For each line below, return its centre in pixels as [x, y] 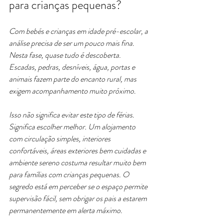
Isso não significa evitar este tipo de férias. [72, 115]
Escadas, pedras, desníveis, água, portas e [73, 67]
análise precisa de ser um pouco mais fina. [72, 43]
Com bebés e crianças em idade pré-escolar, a [79, 31]
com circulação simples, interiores [60, 139]
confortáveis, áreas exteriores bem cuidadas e [78, 151]
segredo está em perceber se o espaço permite [79, 186]
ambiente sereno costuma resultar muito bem [78, 163]
